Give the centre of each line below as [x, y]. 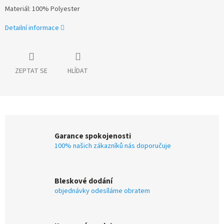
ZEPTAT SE [31, 71]
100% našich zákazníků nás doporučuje [113, 146]
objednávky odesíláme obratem [102, 191]
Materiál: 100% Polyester [42, 9]
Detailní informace [32, 28]
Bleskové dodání [83, 181]
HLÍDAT [78, 71]
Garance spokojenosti [93, 136]
